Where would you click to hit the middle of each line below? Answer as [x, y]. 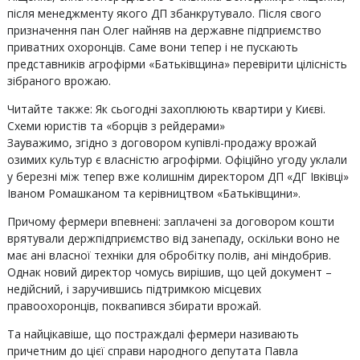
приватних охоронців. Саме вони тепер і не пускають [152, 47]
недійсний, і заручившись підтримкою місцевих [134, 289]
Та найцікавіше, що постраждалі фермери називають [153, 334]
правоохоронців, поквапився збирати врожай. [134, 306]
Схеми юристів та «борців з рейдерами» [116, 126]
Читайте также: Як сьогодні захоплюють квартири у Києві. [166, 109]
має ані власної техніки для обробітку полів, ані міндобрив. [169, 255]
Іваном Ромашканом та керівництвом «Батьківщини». [153, 193]
